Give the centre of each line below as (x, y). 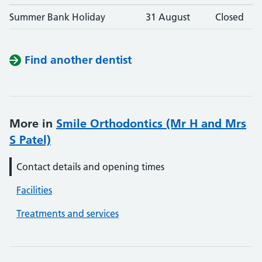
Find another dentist (78, 60)
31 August (168, 17)
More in (33, 123)
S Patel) (30, 140)
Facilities (34, 190)
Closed (230, 17)
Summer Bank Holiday (57, 17)
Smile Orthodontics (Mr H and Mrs (151, 123)
